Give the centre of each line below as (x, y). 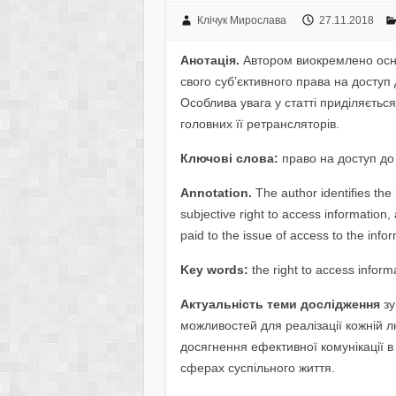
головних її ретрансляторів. (260, 123)
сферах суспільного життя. (258, 367)
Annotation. (217, 192)
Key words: (215, 269)
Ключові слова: (230, 158)
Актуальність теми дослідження (281, 304)
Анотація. (210, 60)
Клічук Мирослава (241, 20)
